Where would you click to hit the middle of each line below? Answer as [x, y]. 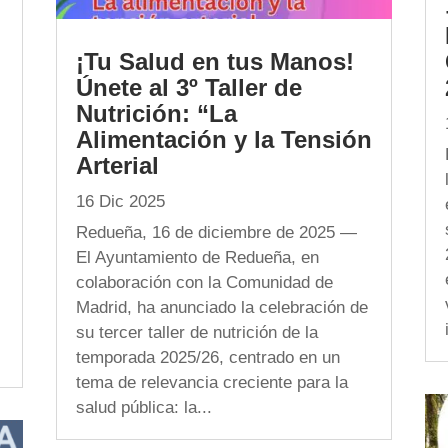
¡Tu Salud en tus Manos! [214, 61]
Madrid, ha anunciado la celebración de [221, 307]
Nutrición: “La [156, 113]
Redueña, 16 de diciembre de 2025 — [216, 232]
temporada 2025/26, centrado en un [207, 357]
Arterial [117, 165]
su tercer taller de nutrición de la [196, 332]
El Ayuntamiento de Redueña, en [197, 257]
